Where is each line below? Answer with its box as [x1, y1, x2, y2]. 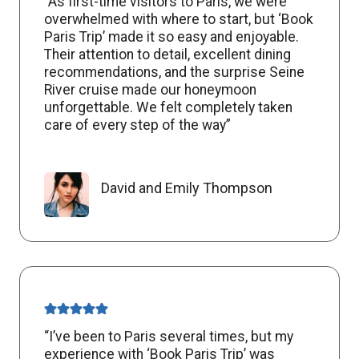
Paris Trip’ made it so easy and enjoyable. [44, 28, 299, 45]
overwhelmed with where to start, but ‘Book [44, 10, 313, 27]
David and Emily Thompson [101, 179, 272, 196]
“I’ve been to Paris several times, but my [44, 328, 293, 345]
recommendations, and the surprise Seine [44, 63, 305, 80]
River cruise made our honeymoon [44, 81, 256, 98]
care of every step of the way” [44, 116, 231, 133]
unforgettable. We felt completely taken [44, 99, 292, 115]
